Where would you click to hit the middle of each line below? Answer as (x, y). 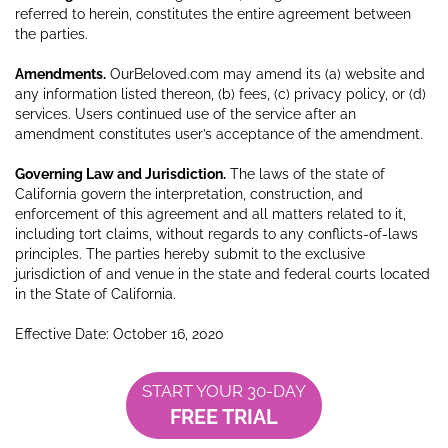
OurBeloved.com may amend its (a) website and (265, 73)
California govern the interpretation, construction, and (189, 193)
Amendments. (60, 73)
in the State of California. (95, 293)
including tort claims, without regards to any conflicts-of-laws (216, 233)
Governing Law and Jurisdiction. (120, 173)
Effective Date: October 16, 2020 (119, 333)
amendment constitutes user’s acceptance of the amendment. (219, 133)
